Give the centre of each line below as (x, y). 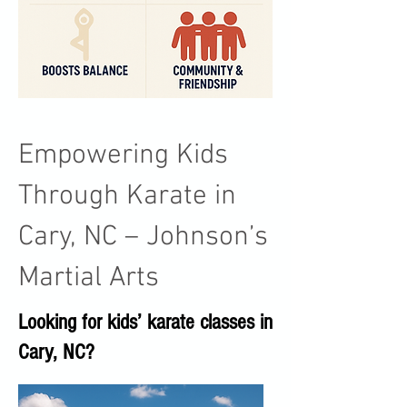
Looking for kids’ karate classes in (145, 322)
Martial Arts (89, 278)
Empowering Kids (123, 156)
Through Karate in (127, 197)
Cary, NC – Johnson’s (143, 238)
